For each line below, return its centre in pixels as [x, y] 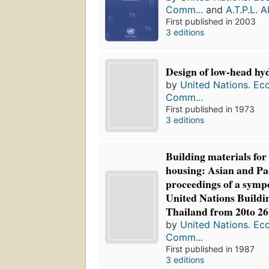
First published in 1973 [210, 109]
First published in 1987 [210, 249]
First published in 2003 [211, 21]
